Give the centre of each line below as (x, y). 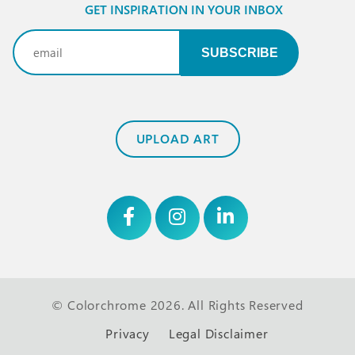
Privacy (128, 333)
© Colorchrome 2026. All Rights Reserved (177, 305)
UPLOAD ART (177, 138)
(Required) (124, 53)
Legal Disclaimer (218, 333)
